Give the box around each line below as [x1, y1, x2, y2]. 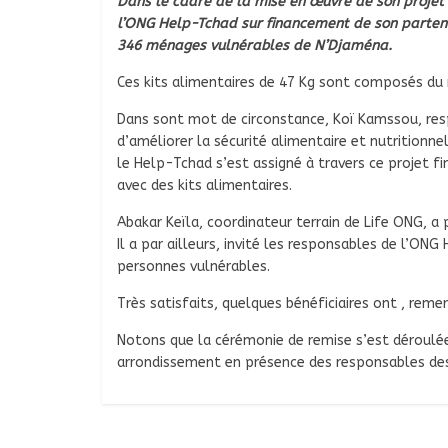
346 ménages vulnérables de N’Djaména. [117, 37, 392, 55]
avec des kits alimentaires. [117, 177, 292, 195]
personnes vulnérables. [117, 258, 270, 276]
